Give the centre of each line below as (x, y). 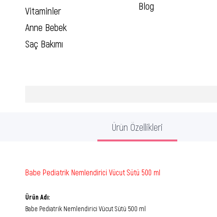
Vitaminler (43, 10)
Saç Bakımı (44, 43)
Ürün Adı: (38, 197)
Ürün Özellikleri (137, 127)
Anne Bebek (46, 27)
